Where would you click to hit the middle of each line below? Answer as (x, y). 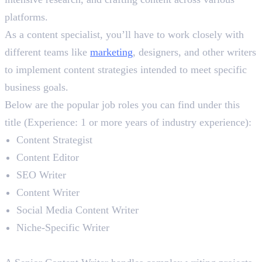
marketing (111, 52)
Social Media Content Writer (77, 210)
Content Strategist (54, 139)
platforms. (28, 17)
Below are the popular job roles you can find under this (122, 104)
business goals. (38, 87)
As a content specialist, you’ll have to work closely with (124, 34)
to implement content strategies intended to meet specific (126, 69)
